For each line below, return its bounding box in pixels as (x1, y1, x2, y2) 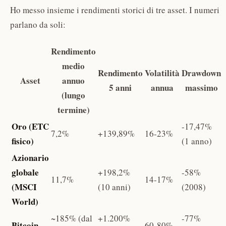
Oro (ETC (12, 120, 49, 133)
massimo (185, 81, 218, 94)
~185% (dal (51, 212, 92, 224)
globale (12, 166, 39, 179)
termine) (57, 103, 90, 117)
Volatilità (145, 67, 180, 80)
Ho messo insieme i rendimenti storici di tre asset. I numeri (10, 4, 219, 16)
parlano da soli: (10, 18, 66, 30)
